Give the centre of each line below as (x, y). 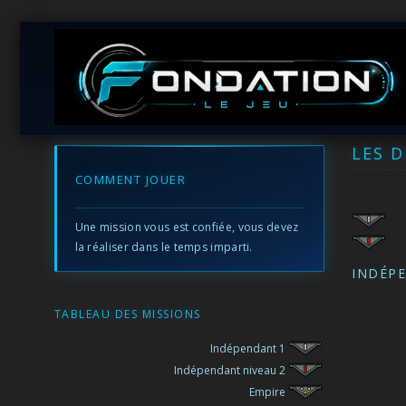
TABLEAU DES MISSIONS (127, 314)
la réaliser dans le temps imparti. (164, 247)
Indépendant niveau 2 (232, 370)
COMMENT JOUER (130, 179)
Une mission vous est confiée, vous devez (187, 227)
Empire (269, 392)
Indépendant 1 (250, 348)
